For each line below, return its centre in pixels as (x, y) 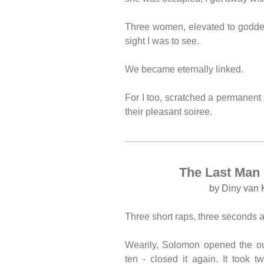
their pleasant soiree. (169, 112)
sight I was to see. (162, 41)
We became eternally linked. (184, 70)
